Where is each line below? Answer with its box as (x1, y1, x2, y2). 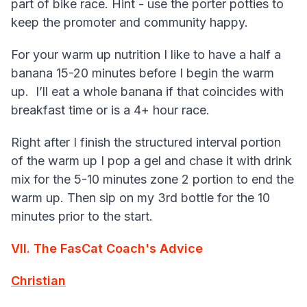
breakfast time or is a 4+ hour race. (11, 103, 213, 118)
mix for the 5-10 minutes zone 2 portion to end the (11, 172, 294, 187)
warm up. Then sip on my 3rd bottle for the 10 (11, 191, 270, 206)
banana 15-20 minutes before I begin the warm (11, 66, 274, 81)
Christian (11, 273, 66, 288)
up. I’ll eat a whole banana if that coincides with (11, 84, 284, 99)
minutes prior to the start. (11, 209, 153, 224)
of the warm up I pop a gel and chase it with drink (11, 153, 292, 169)
